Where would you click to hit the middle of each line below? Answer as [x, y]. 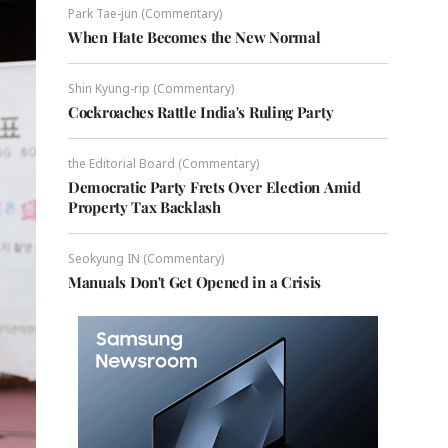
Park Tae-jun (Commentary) [145, 13]
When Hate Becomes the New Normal [194, 37]
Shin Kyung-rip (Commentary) [151, 88]
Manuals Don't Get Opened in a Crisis [195, 282]
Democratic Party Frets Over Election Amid [214, 187]
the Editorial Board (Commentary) [163, 163]
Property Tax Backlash [144, 207]
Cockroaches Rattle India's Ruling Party [201, 112]
